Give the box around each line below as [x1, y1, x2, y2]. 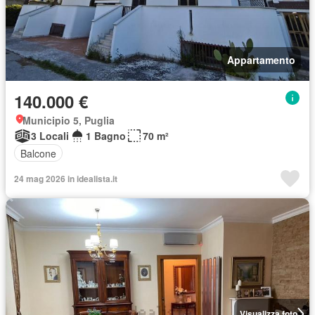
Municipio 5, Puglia [22, 113, 115, 127]
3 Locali [31, 129, 69, 143]
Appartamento [227, 53, 295, 67]
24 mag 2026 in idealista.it [14, 172, 117, 185]
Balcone [20, 146, 56, 160]
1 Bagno [86, 129, 126, 143]
